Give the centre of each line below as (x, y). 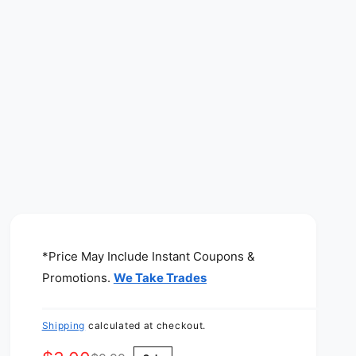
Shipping (64, 325)
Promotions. (77, 277)
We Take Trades (160, 277)
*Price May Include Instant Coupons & (149, 256)
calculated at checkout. (146, 325)
